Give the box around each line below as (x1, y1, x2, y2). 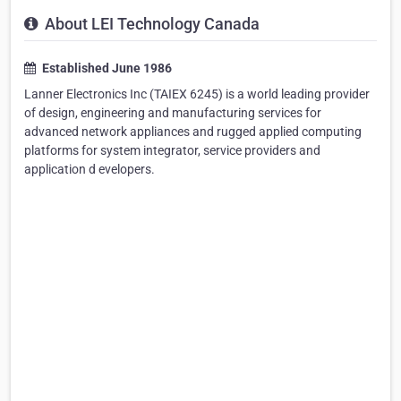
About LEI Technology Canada (41, 14, 260, 34)
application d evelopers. (24, 162, 155, 177)
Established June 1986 (39, 61, 172, 76)
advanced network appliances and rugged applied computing (24, 124, 362, 140)
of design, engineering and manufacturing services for (24, 106, 321, 121)
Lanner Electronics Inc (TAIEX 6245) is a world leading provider (24, 87, 370, 102)
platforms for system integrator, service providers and (24, 143, 320, 158)
